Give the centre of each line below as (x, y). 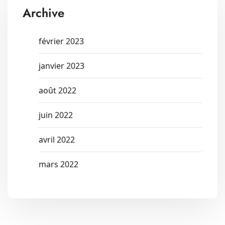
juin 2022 (56, 115)
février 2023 (61, 41)
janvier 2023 (62, 66)
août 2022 (58, 90)
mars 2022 (59, 164)
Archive (43, 13)
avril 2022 (57, 139)
